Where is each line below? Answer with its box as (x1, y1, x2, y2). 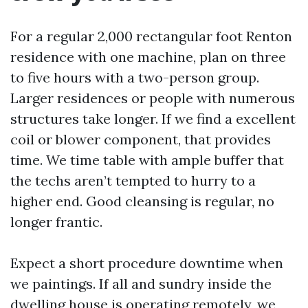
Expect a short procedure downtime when (10, 254, 283, 272)
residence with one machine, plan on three (10, 48, 286, 65)
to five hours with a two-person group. (10, 69, 259, 86)
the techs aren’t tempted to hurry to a (10, 172, 256, 189)
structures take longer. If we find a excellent (10, 110, 296, 127)
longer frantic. (10, 213, 102, 230)
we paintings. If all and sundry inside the (10, 275, 272, 292)
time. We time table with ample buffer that (10, 151, 284, 168)
